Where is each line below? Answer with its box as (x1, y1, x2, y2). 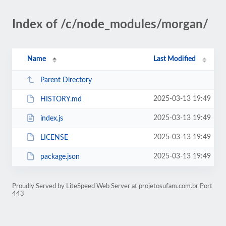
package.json (40, 153, 80, 160)
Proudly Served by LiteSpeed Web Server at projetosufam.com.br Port (12, 183, 212, 189)
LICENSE (40, 134, 68, 141)
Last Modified (153, 55, 196, 63)
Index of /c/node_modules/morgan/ (12, 19, 208, 31)
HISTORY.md (40, 95, 82, 103)
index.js (40, 115, 63, 122)
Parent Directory (40, 76, 92, 84)
